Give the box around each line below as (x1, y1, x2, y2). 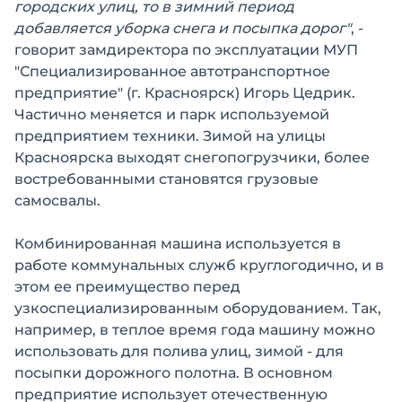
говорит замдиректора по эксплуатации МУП (14, 41, 358, 59)
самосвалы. (14, 192, 100, 210)
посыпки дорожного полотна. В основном (14, 364, 333, 382)
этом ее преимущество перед (14, 278, 240, 296)
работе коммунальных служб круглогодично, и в (14, 257, 384, 275)
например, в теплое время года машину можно (14, 321, 375, 339)
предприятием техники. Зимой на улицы (14, 127, 326, 145)
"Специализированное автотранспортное (14, 63, 330, 81)
